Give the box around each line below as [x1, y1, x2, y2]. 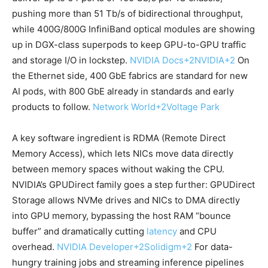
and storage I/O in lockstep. [12, 54, 130, 66]
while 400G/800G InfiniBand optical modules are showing [12, 23, 255, 35]
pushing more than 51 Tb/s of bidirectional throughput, [12, 8, 243, 20]
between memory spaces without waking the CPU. [12, 163, 224, 175]
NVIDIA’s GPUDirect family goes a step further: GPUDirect [12, 179, 255, 191]
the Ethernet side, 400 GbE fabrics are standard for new [12, 70, 248, 82]
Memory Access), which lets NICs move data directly [12, 148, 233, 160]
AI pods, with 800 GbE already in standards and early [12, 86, 234, 98]
